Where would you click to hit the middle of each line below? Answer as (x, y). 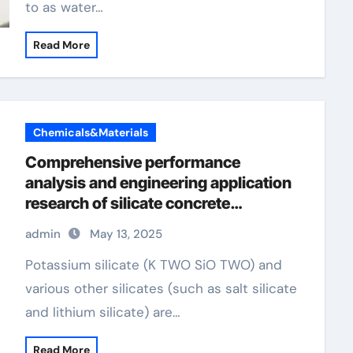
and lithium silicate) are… (102, 312)
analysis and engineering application (158, 183)
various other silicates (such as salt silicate (161, 288)
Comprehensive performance (132, 162)
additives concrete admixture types (153, 224)
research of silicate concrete (127, 203)
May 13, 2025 (126, 234)
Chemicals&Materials (90, 132)
